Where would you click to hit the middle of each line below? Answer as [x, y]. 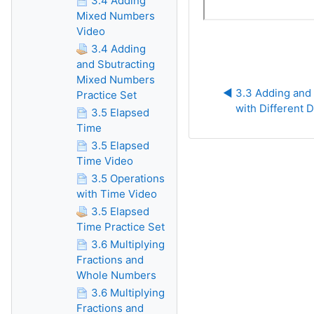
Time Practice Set [121, 227]
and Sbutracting [116, 64]
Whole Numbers [116, 275]
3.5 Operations [128, 178]
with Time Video [117, 194]
